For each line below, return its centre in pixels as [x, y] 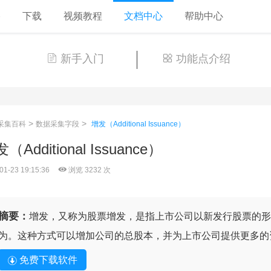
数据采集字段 [57, 124]
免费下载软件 [48, 260]
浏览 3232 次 [88, 170]
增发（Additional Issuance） [138, 124]
